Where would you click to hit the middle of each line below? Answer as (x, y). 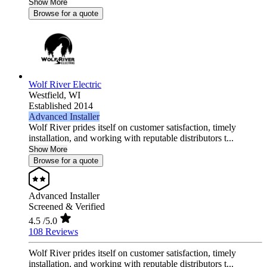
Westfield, (49, 95)
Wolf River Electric (65, 85)
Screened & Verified (67, 207)
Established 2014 (61, 106)
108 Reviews (53, 232)
